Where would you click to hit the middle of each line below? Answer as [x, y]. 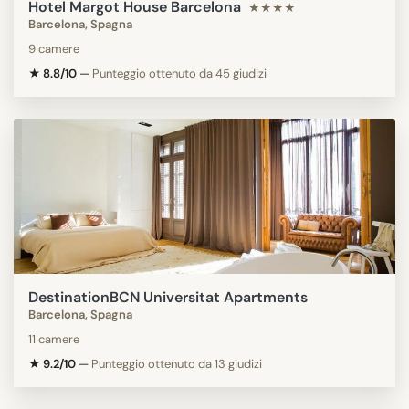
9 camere [54, 48]
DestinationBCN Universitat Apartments [168, 297]
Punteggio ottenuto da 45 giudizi [179, 73]
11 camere [54, 339]
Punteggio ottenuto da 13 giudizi [177, 363]
